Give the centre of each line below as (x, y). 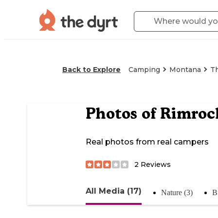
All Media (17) (114, 191)
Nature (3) (177, 192)
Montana (185, 70)
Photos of (123, 114)
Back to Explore (91, 70)
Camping (144, 70)
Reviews (155, 164)
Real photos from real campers (147, 142)
